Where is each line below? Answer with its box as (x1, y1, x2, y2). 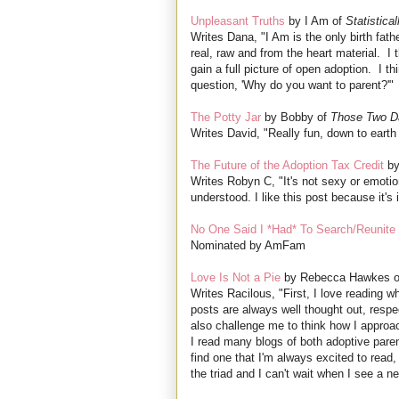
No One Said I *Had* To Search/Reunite (191, 223, 395, 237)
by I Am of (285, 14, 346, 28)
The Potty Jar (191, 110, 261, 125)
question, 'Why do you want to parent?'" (191, 78, 394, 93)
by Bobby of (261, 110, 330, 125)
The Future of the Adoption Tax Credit (191, 159, 384, 173)
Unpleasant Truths (191, 14, 285, 28)
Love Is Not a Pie (191, 271, 281, 285)
